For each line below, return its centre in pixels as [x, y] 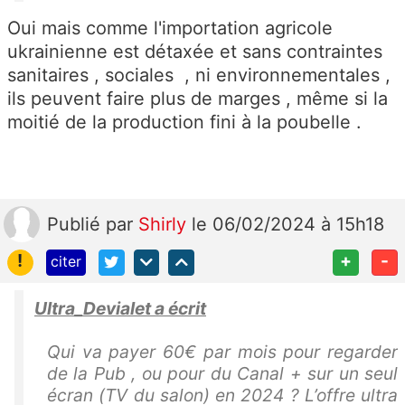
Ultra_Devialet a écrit [120, 308]
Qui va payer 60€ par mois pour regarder [222, 352]
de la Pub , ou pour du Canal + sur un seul [222, 373]
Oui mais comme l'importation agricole [170, 28]
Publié [76, 225]
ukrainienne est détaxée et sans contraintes [195, 52]
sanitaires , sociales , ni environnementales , [199, 75]
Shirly [165, 225]
